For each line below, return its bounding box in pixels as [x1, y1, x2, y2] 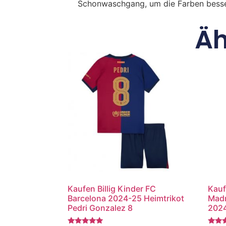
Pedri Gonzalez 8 [68, 202, 133, 213]
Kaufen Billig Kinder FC [68, 183, 156, 194]
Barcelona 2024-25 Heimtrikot [68, 193, 185, 203]
